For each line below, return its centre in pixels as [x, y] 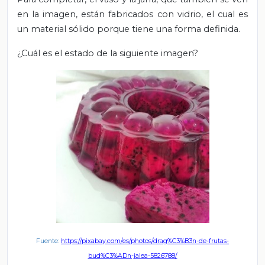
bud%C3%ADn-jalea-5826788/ [132, 256]
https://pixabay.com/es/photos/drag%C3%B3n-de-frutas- [145, 241]
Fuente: [49, 241]
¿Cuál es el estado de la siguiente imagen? [108, 53]
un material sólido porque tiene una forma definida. [129, 29]
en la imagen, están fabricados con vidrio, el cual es [132, 14]
